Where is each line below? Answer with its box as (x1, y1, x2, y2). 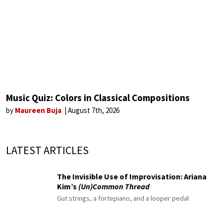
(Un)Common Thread (78, 181, 150, 191)
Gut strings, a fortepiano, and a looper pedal (57, 193, 189, 203)
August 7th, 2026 (68, 106, 119, 115)
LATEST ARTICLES (6, 143, 89, 158)
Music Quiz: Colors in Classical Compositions (6, 92, 190, 104)
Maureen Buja (15, 106, 63, 115)
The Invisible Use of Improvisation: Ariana (57, 171, 207, 181)
